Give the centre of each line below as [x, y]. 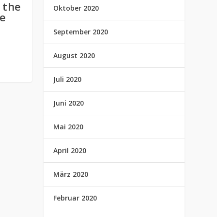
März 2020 [71, 174]
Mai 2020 [69, 127]
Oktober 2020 [76, 8]
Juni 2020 [69, 103]
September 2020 [81, 32]
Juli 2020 [68, 79]
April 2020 [70, 150]
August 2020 [74, 55]
